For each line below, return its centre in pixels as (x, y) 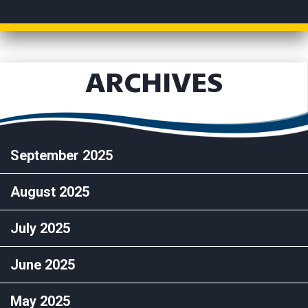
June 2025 (43, 264)
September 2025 (62, 155)
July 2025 (40, 228)
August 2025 (50, 191)
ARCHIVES (154, 82)
